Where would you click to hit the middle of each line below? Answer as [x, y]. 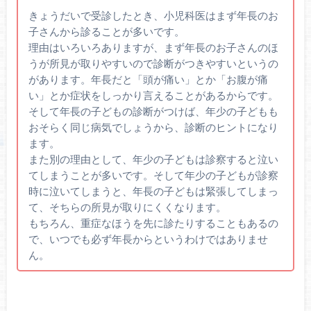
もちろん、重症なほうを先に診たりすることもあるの [153, 223]
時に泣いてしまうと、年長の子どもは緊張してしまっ [153, 191]
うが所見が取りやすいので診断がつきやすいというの [153, 64]
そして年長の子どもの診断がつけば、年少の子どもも [153, 111]
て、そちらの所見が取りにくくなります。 [127, 207]
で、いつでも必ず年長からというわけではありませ [148, 239]
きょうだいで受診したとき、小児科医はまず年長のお [153, 16]
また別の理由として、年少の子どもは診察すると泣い [153, 159]
